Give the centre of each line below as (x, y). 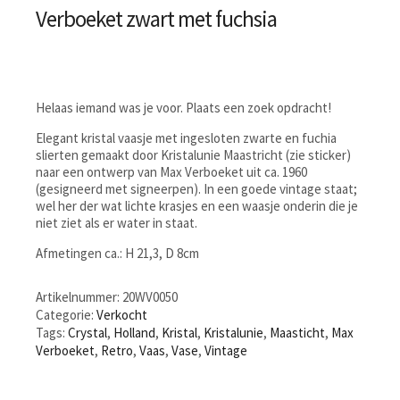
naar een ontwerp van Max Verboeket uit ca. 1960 (171, 171)
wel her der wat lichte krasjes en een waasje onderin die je (197, 205)
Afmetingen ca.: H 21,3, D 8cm (117, 253)
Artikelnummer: (79, 296)
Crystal (87, 332)
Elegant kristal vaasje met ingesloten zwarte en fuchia (186, 137)
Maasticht (297, 332)
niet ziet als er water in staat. (117, 222)
